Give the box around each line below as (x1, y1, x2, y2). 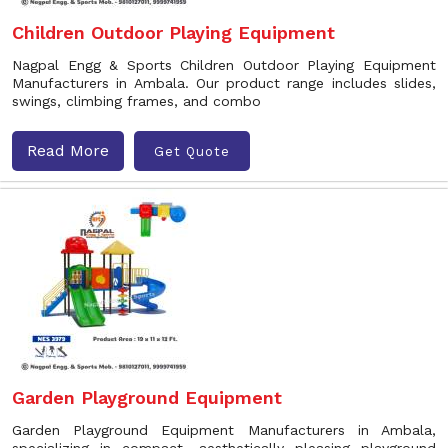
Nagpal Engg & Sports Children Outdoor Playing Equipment (12, 57, 436, 73)
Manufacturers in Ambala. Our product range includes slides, (12, 75, 436, 91)
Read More (27, 141, 109, 160)
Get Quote (154, 143, 230, 159)
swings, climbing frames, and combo (12, 93, 261, 109)
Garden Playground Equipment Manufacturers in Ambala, (12, 422, 436, 438)
